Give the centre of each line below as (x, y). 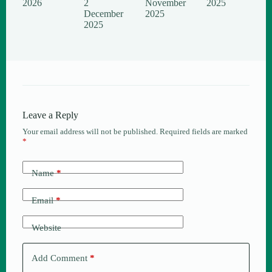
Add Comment (59, 258)
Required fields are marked (203, 132)
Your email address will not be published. (90, 132)
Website (46, 227)
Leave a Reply (50, 115)
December (103, 14)
